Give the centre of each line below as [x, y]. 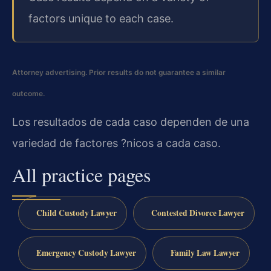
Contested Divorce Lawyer [198, 213]
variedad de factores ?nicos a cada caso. [116, 143]
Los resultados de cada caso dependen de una [131, 122]
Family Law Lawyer [205, 253]
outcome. [28, 94]
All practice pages [81, 175]
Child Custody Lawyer [76, 213]
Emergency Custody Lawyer [86, 253]
